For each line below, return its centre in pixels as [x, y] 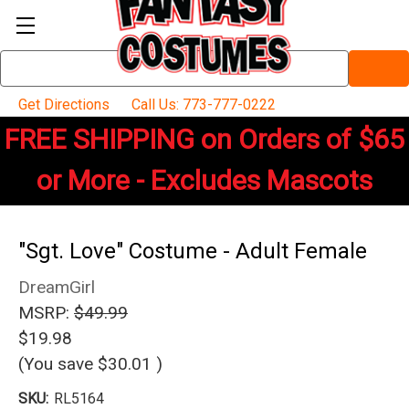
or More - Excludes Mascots [204, 180]
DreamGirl [57, 287]
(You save [56, 364]
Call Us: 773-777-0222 [202, 105]
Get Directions [62, 105]
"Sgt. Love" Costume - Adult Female [193, 251]
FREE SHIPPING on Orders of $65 [204, 139]
